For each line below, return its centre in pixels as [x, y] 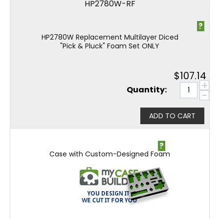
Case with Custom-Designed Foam [110, 154]
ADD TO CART [172, 116]
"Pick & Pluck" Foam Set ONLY [110, 46]
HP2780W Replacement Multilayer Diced [110, 37]
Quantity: [147, 89]
